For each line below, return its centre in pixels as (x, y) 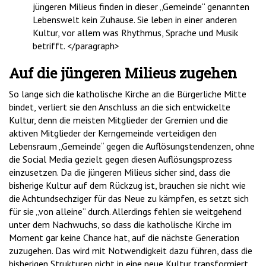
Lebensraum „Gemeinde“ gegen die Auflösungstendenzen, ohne (132, 146)
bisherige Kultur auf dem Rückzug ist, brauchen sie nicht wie (127, 185)
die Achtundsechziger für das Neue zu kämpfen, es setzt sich (129, 198)
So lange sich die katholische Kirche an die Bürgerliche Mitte (128, 94)
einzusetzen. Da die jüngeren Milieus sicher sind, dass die (120, 172)
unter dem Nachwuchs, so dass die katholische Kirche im (120, 224)
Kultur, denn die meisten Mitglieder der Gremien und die (118, 120)
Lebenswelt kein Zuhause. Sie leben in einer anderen (135, 19)
